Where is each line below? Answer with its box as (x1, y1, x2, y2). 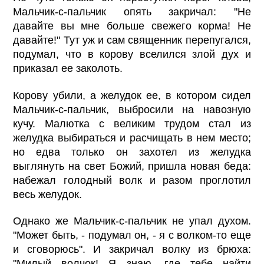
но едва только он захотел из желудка (13, 146, 251, 158)
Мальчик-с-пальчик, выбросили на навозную (13, 103, 251, 115)
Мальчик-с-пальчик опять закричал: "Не (13, 6, 251, 18)
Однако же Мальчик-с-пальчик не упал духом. (13, 214, 251, 227)
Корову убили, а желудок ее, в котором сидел (13, 89, 251, 101)
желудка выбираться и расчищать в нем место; (13, 131, 251, 144)
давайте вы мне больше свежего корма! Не (13, 20, 251, 32)
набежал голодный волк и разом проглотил (13, 174, 251, 186)
